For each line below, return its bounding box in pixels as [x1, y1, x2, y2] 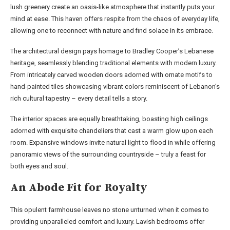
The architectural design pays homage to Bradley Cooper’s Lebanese [10, 47, 214, 55]
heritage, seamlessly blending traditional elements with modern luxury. [10, 59, 217, 67]
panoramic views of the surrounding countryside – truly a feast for [10, 150, 206, 158]
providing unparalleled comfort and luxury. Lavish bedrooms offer [10, 217, 204, 225]
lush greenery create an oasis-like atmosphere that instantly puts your [10, 3, 215, 11]
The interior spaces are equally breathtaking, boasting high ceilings [10, 114, 208, 123]
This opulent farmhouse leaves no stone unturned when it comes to [10, 205, 209, 214]
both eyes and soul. [10, 162, 68, 170]
